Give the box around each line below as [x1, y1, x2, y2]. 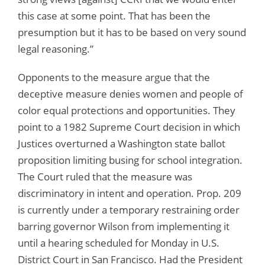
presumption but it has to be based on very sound [18, 25, 246, 39]
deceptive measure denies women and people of [18, 86, 243, 101]
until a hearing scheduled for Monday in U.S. [18, 235, 219, 250]
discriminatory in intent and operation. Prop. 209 [18, 186, 241, 200]
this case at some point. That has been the [18, 8, 211, 22]
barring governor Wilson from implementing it [18, 219, 230, 233]
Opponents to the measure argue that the [18, 70, 210, 84]
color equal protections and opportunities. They [18, 103, 235, 117]
